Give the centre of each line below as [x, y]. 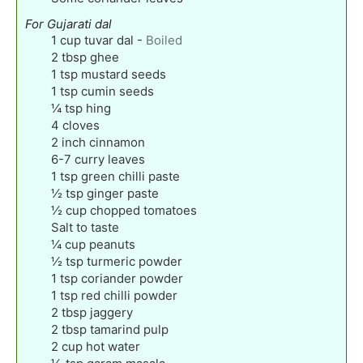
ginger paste [123, 193]
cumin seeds [117, 91]
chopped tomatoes [143, 210]
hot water [113, 346]
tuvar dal [109, 40]
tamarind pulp [129, 329]
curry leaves [110, 159]
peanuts [112, 244]
